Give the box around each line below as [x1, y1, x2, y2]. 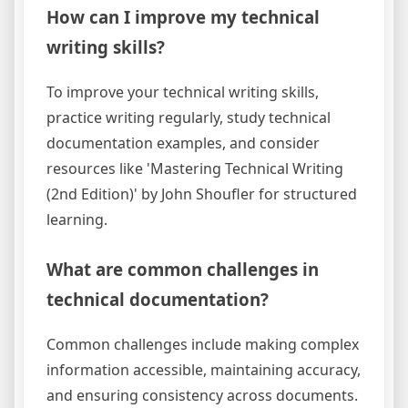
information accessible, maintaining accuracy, [46, 359, 361, 380]
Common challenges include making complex [46, 333, 359, 354]
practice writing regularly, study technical [46, 107, 331, 127]
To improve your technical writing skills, [46, 81, 319, 102]
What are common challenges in [46, 257, 319, 280]
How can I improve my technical [46, 5, 320, 29]
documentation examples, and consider [46, 132, 320, 153]
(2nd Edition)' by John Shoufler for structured [46, 183, 357, 204]
